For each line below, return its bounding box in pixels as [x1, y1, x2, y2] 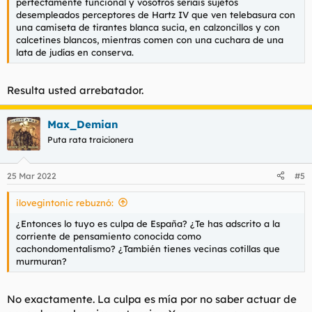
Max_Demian [47, 118, 118, 131]
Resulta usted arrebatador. [7, 84, 143, 97]
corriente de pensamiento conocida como [16, 230, 201, 242]
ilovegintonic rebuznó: [16, 196, 114, 208]
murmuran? [16, 255, 67, 267]
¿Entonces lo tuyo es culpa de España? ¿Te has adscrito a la [16, 217, 280, 229]
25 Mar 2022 [7, 170, 56, 181]
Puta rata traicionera [47, 134, 134, 145]
